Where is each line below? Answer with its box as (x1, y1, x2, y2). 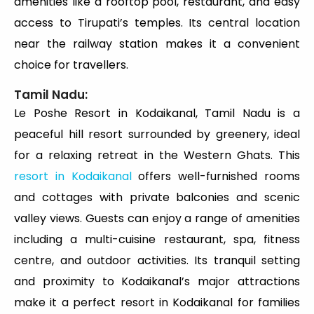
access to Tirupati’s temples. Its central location (14, 15, 300, 32)
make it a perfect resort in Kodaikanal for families (14, 294, 300, 311)
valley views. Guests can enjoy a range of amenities (14, 210, 300, 227)
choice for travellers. (14, 57, 128, 74)
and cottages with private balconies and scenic (14, 189, 300, 206)
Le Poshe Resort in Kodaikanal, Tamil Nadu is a (14, 105, 300, 122)
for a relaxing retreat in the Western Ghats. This (14, 147, 300, 164)
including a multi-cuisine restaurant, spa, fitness (14, 231, 300, 248)
